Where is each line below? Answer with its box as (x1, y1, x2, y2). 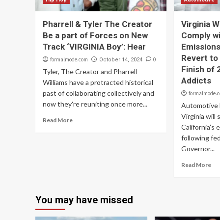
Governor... (181, 144, 215, 153)
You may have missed (35, 194, 133, 206)
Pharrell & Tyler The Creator (43, 19, 152, 29)
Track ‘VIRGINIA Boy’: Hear (43, 42, 146, 52)
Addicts (181, 76, 212, 85)
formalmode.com (50, 56, 88, 63)
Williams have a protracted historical (43, 78, 153, 86)
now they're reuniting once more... (43, 100, 147, 108)
